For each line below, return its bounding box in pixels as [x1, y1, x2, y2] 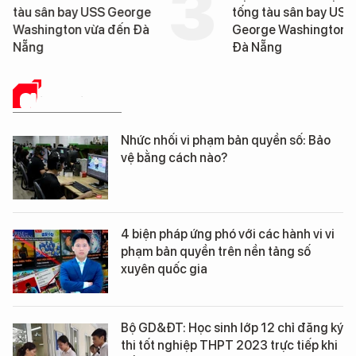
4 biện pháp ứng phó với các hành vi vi [121, 226, 335, 242]
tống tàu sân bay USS [231, 4, 354, 20]
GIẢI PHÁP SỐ [21, 88, 122, 112]
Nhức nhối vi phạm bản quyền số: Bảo [121, 132, 331, 148]
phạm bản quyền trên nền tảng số [121, 243, 311, 259]
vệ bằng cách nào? [121, 149, 227, 165]
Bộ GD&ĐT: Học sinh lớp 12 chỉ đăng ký [121, 319, 343, 335]
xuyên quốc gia [121, 261, 207, 277]
